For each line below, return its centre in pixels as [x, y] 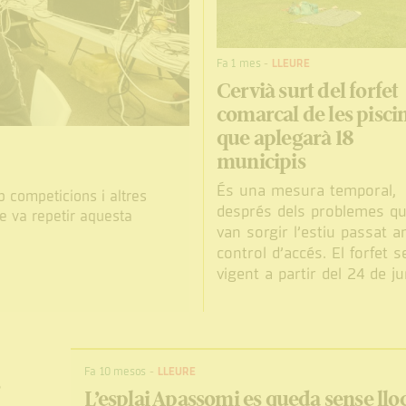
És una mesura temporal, [306, 190]
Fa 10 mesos [116, 371]
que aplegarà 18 [285, 138]
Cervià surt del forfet [308, 91]
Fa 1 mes [239, 63]
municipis [261, 162]
